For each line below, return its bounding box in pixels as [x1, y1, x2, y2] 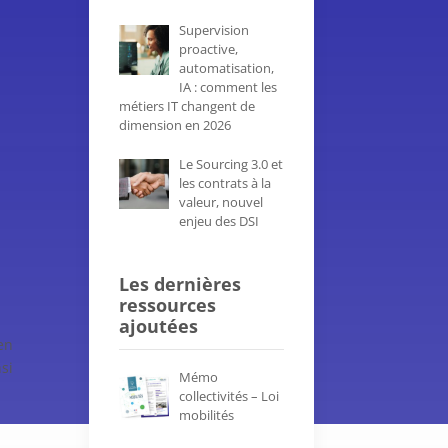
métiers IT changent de [119, 97, 256, 116]
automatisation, [178, 59, 274, 78]
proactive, [178, 40, 238, 59]
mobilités [178, 406, 234, 425]
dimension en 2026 [119, 116, 232, 135]
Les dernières [119, 272, 242, 297]
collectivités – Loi [178, 387, 279, 406]
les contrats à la [178, 173, 271, 192]
